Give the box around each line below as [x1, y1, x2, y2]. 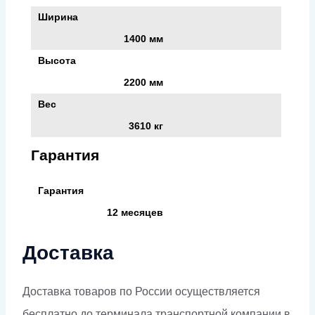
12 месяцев [107, 206, 163, 218]
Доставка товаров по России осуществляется [22, 285, 260, 298]
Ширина [38, 11, 78, 22]
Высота [38, 54, 76, 66]
